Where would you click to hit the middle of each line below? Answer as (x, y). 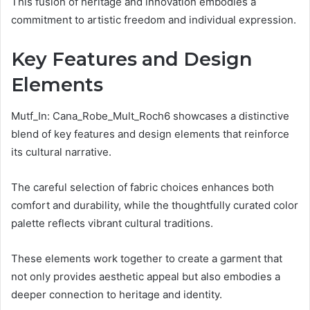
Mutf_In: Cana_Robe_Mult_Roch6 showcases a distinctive (150, 116)
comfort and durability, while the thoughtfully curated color (155, 205)
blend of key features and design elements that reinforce (150, 134)
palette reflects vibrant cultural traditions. (112, 223)
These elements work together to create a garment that (147, 258)
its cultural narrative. (61, 152)
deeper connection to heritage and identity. (117, 294)
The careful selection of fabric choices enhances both (143, 187)
